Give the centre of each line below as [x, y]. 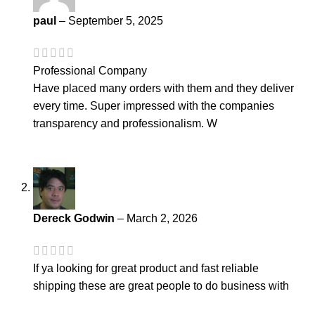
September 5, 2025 [116, 20]
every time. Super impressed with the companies [154, 105]
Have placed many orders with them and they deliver [163, 88]
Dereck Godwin [75, 218]
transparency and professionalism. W [125, 123]
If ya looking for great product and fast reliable [146, 269]
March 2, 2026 [162, 218]
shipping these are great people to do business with [161, 286]
